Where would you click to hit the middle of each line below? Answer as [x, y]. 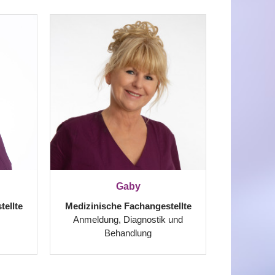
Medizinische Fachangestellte [128, 206]
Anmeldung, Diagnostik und [128, 219]
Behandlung [128, 233]
